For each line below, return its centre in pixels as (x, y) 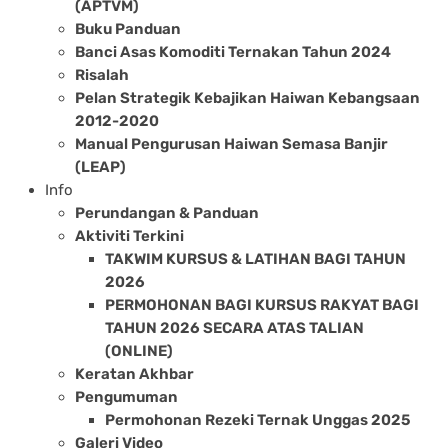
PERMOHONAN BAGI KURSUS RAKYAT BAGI (262, 304)
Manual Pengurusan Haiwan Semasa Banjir (231, 143)
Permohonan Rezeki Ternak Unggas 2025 (257, 419)
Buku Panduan (128, 28)
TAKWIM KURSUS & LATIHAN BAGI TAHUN (255, 258)
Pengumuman (126, 396)
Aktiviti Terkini (129, 235)
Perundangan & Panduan (167, 212)
